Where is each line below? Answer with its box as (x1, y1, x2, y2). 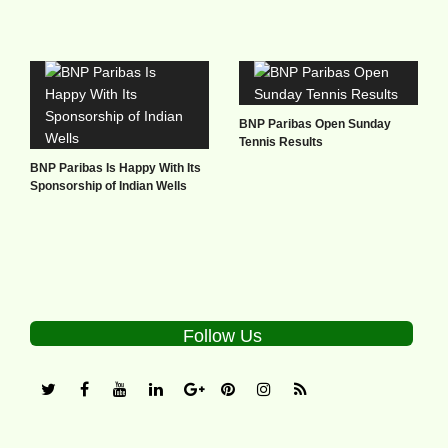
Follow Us (183, 325, 262, 346)
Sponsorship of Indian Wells (30, 178, 187, 193)
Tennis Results (239, 134, 323, 149)
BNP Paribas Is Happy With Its (30, 160, 201, 175)
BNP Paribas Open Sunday (239, 116, 391, 131)
